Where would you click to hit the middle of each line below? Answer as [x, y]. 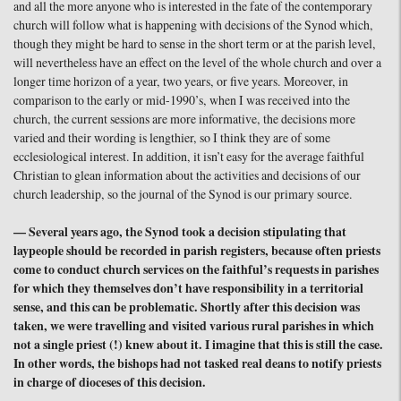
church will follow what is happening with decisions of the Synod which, [193, 26]
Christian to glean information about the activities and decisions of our [187, 176]
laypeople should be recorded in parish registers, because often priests [197, 251]
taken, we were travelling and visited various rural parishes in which [194, 326]
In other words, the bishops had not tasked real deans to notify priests [197, 364]
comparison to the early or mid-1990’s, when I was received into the [182, 101]
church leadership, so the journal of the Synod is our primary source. [183, 195]
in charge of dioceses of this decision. [110, 383]
